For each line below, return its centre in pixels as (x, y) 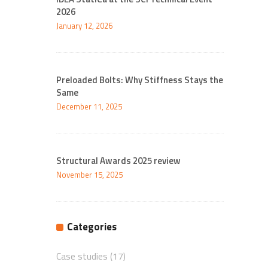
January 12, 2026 (84, 26)
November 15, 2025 (89, 175)
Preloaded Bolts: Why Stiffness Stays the (140, 80)
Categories (92, 227)
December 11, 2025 (89, 106)
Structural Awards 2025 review (118, 161)
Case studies (82, 256)
